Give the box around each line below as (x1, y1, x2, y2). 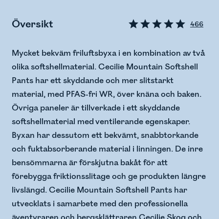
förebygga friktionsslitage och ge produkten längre (12, 172, 206, 182)
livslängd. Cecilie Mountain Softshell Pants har (12, 185, 187, 196)
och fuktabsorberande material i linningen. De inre (12, 144, 203, 154)
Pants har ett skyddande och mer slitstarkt (12, 76, 174, 86)
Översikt (12, 18, 53, 30)
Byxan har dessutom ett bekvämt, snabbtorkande (12, 131, 198, 141)
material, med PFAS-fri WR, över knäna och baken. (12, 89, 201, 100)
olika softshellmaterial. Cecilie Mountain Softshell (12, 62, 198, 72)
